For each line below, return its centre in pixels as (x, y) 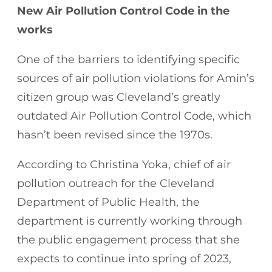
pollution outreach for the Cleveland (116, 183)
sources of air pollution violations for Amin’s (136, 78)
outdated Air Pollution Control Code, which (134, 116)
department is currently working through (130, 221)
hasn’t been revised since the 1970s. (116, 134)
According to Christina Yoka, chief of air (124, 164)
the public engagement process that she (128, 240)
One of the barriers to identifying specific (128, 59)
